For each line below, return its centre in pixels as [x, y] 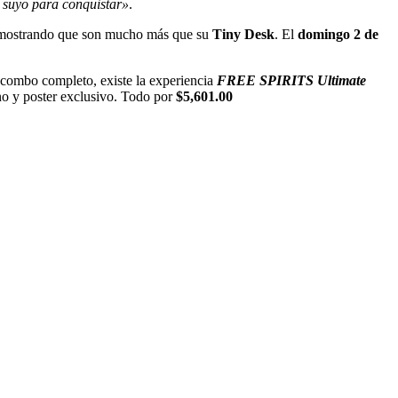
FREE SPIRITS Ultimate [291, 80]
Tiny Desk [243, 34]
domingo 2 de [338, 34]
